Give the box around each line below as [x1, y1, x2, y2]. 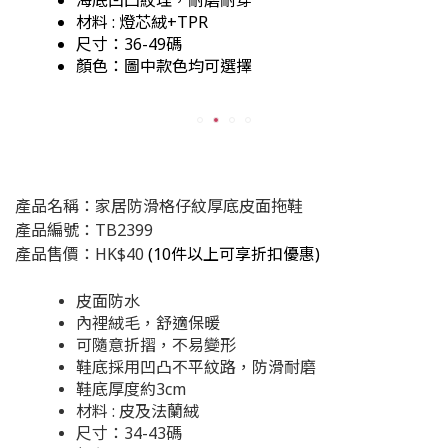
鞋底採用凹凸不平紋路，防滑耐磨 [76, 355, 316, 378]
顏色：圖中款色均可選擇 [76, 54, 252, 77]
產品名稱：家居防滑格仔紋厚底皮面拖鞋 [15, 194, 303, 217]
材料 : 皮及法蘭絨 [76, 399, 199, 422]
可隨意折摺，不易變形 [76, 333, 236, 356]
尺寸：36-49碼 [76, 32, 182, 55]
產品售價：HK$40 [15, 242, 144, 265]
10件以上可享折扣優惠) [153, 242, 320, 265]
